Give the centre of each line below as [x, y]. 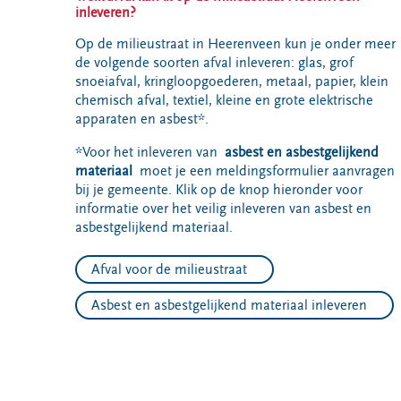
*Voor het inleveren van [150, 152]
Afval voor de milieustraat [169, 269]
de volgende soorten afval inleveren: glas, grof [214, 63]
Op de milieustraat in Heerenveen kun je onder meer [235, 44]
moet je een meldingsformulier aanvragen [267, 171]
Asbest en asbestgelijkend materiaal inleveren [229, 305]
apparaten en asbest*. [142, 119]
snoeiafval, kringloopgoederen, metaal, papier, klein [232, 81]
